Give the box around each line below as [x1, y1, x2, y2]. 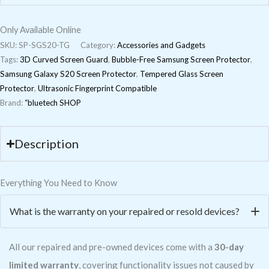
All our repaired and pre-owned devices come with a [9, 241, 214, 253]
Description [14, 136, 79, 151]
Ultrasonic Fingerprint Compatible [38, 83, 157, 93]
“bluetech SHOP [25, 97, 81, 107]
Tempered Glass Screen [140, 68, 223, 79]
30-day [214, 241, 244, 253]
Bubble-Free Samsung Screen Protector [112, 54, 250, 64]
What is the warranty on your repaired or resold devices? [10, 205, 240, 217]
